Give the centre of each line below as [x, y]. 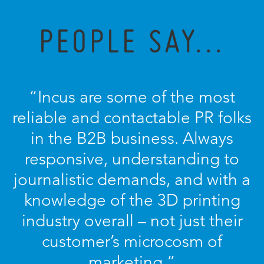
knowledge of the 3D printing [132, 200]
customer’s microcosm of [132, 241]
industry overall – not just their [132, 221]
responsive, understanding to [132, 159]
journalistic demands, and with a [132, 179]
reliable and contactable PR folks [132, 118]
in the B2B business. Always [132, 138]
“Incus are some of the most [132, 97]
